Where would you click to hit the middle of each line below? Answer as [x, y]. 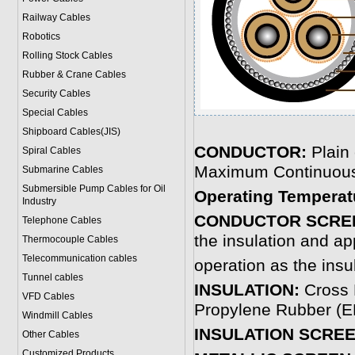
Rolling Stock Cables [67, 55]
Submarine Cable [60, 170]
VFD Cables [48, 296]
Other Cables [50, 334]
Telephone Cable [59, 220]
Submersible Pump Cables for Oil [94, 189]
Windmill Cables [57, 315]
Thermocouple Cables [70, 239]
